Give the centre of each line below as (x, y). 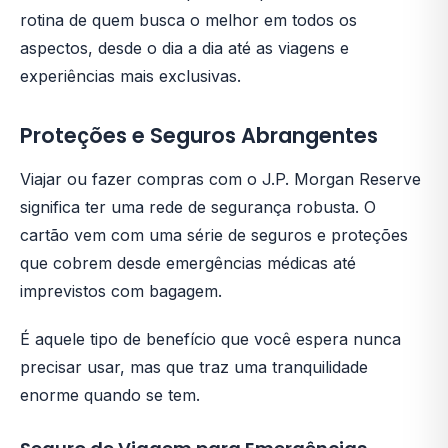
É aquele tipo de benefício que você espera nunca (210, 338)
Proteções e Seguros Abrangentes (199, 135)
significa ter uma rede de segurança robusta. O (198, 206)
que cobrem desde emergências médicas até (188, 262)
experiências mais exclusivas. (130, 75)
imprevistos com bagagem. (121, 290)
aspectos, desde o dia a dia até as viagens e (184, 47)
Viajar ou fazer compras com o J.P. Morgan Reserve (220, 178)
